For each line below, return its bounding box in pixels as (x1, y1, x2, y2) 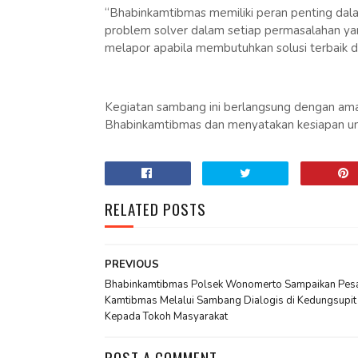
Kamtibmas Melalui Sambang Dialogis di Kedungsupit (104, 293, 356, 308)
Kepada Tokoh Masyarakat (104, 309, 228, 324)
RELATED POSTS (104, 197, 206, 220)
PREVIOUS (104, 257, 159, 272)
